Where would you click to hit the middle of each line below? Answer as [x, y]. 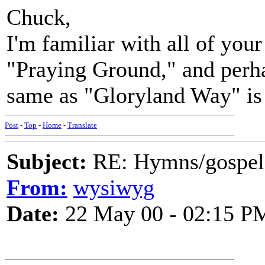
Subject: [47, 161]
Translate [82, 125]
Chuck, [39, 17]
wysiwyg [114, 188]
